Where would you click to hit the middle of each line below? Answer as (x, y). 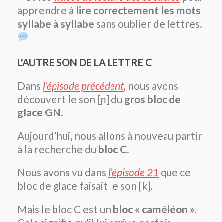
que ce (175, 172)
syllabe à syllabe (57, 24)
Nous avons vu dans (62, 172)
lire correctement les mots (138, 10)
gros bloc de (153, 99)
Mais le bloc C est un (64, 209)
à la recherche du (58, 149)
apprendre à (47, 10)
